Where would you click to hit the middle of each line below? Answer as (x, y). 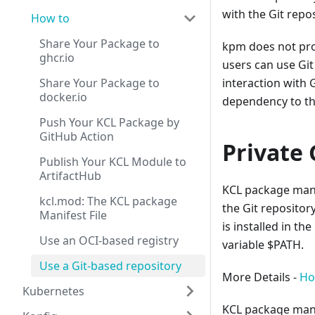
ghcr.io (57, 58)
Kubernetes (53, 291)
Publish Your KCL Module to (113, 162)
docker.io (63, 97)
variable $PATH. (263, 245)
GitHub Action (77, 136)
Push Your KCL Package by (109, 122)
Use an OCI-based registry (109, 240)
